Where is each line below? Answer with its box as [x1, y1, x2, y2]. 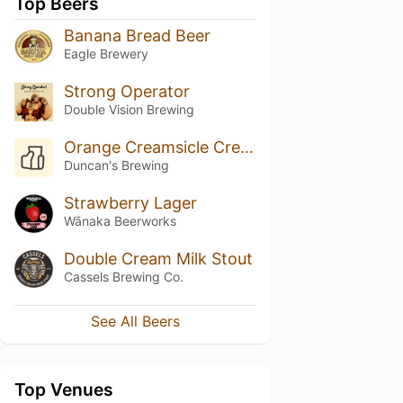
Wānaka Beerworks [63, 212, 176, 228]
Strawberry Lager [63, 193, 197, 212]
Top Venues [14, 379, 113, 401]
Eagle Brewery [63, 46, 148, 61]
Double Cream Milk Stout [63, 248, 253, 268]
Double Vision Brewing [63, 101, 194, 117]
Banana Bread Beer [63, 26, 210, 45]
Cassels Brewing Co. [63, 268, 184, 284]
